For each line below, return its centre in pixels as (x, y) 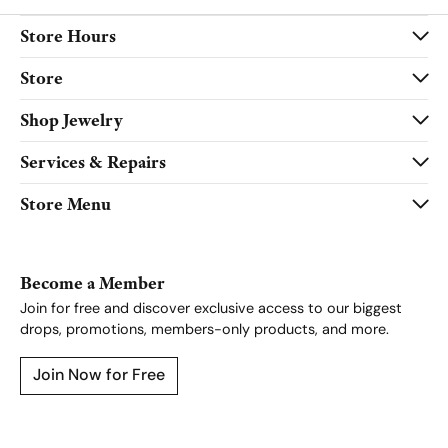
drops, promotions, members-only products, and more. (204, 331)
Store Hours (68, 36)
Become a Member (92, 283)
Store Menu (65, 204)
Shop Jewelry (71, 120)
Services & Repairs (93, 162)
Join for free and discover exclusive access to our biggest (211, 310)
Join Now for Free (99, 376)
